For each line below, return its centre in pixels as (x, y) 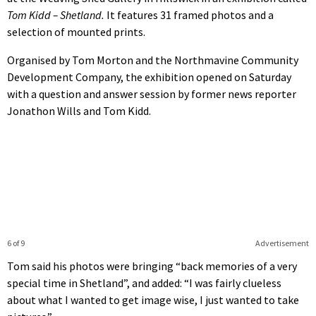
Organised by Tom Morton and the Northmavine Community (153, 60)
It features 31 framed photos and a (189, 14)
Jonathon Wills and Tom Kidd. (79, 110)
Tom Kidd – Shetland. (56, 14)
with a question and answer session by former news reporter (152, 93)
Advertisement (282, 243)
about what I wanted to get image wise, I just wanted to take (153, 299)
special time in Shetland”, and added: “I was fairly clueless (144, 282)
